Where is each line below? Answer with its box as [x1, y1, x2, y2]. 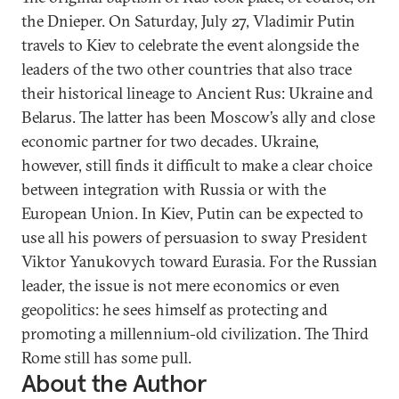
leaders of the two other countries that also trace [21, 59, 352, 79]
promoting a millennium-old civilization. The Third [21, 323, 369, 344]
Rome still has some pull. [21, 347, 191, 368]
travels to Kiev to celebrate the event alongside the [21, 35, 359, 55]
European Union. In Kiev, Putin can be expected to [21, 203, 363, 224]
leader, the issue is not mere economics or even [21, 275, 340, 296]
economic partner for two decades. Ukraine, [21, 131, 319, 151]
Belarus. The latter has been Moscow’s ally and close [21, 107, 375, 127]
